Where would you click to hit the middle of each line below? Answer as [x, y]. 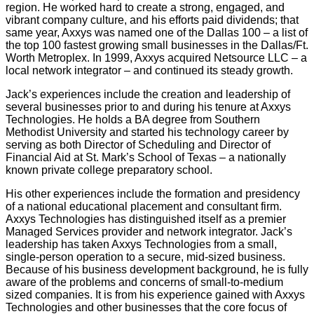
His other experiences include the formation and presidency [153, 193]
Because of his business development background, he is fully [157, 269]
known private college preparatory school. [109, 170]
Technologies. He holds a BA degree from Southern [133, 119]
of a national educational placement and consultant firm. [144, 206]
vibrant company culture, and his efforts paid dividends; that [152, 20]
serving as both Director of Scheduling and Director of [138, 144]
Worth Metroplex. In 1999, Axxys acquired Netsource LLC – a [156, 57]
